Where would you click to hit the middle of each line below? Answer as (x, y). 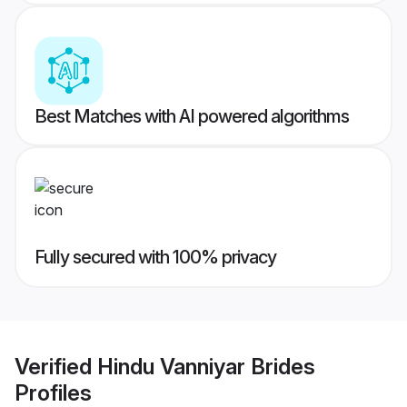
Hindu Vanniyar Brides (206, 366)
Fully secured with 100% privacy (155, 258)
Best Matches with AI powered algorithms (192, 117)
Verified (56, 366)
